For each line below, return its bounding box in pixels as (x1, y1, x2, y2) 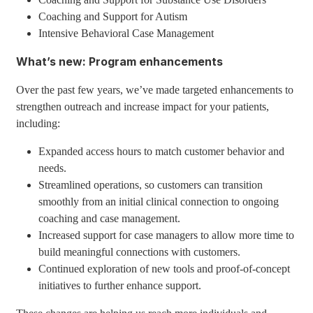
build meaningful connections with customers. (38, 246, 241, 258)
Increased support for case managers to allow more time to (38, 229, 295, 241)
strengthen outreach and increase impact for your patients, (16, 101, 270, 112)
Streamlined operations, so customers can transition (38, 179, 263, 191)
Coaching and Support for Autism (38, 10, 188, 22)
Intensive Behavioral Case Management (38, 27, 214, 39)
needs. (38, 162, 67, 174)
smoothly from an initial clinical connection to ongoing (38, 196, 279, 208)
